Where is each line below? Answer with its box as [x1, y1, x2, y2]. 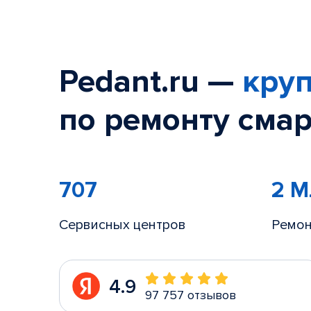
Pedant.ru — [59, 62, 242, 101]
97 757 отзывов [145, 287, 236, 303]
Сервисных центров [59, 217, 186, 233]
